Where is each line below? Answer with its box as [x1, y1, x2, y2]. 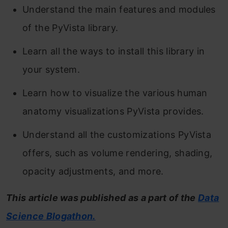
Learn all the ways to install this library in [22, 46, 205, 56]
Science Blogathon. [6, 211, 96, 221]
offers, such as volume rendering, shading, [22, 148, 213, 158]
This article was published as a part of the [6, 192, 198, 203]
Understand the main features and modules [22, 4, 216, 15]
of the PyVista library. [22, 22, 119, 33]
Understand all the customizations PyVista [22, 129, 212, 140]
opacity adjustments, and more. [22, 166, 164, 177]
